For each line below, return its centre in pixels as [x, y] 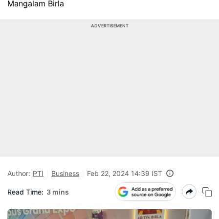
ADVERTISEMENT [109, 26]
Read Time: [25, 192]
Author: [19, 173]
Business [65, 173]
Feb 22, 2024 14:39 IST [125, 173]
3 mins [58, 192]
